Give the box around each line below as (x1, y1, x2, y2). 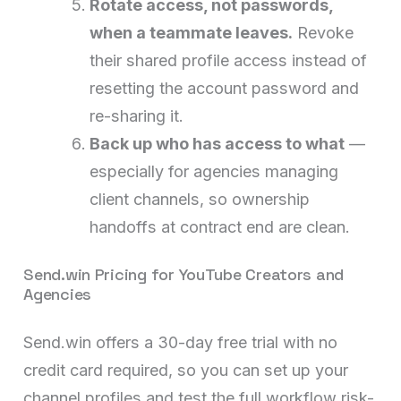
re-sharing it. (90, 106, 184, 125)
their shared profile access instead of (90, 50, 368, 70)
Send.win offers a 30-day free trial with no (23, 333, 338, 353)
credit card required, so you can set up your (23, 361, 349, 380)
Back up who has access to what (90, 133, 346, 153)
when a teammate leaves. (90, 22, 294, 42)
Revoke (293, 22, 354, 42)
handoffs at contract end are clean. (90, 217, 351, 236)
